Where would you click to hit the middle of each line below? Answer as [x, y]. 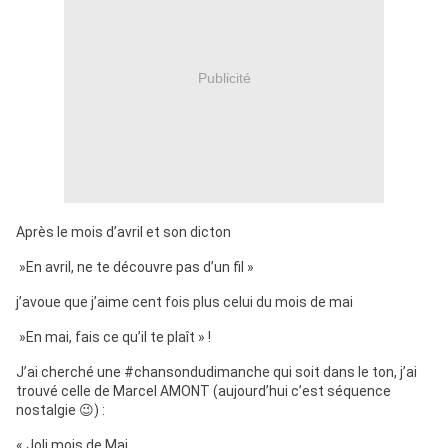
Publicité [224, 77]
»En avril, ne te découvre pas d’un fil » [135, 267]
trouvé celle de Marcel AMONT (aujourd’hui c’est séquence [203, 391]
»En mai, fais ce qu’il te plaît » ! [113, 337]
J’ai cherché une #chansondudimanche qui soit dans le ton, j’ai [216, 372]
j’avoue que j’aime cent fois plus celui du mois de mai [184, 302]
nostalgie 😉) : [60, 410]
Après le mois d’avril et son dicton [123, 232]
